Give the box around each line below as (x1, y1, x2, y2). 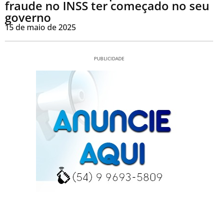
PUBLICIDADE (93, 55, 125, 62)
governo (5, 9, 51, 26)
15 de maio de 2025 (5, 22, 76, 33)
